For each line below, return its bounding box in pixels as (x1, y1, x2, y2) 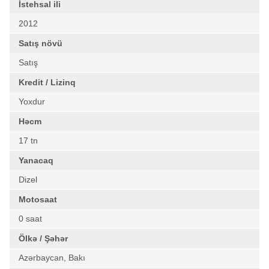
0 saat (19, 214, 42, 223)
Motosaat (19, 195, 57, 204)
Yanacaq (19, 156, 53, 165)
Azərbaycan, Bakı (19, 253, 85, 262)
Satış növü (19, 38, 62, 48)
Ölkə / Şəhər (19, 234, 68, 243)
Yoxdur (19, 97, 45, 106)
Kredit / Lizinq (19, 77, 76, 87)
